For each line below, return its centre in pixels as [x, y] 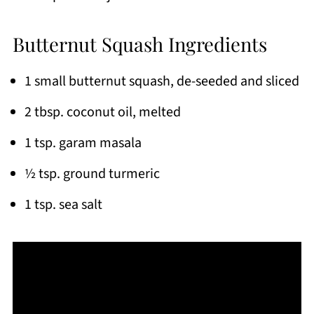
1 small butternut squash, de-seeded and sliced [162, 81]
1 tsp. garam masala [83, 143]
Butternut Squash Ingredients [139, 43]
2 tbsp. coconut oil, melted [102, 112]
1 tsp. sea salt [63, 204]
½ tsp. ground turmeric [92, 173]
